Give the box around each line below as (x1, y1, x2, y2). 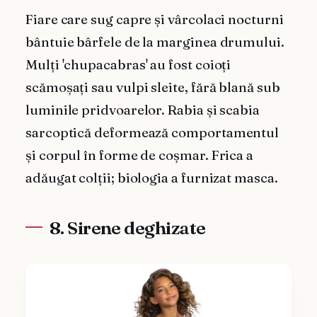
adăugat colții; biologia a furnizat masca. (25, 169, 278, 186)
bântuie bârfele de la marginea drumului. (25, 33, 284, 50)
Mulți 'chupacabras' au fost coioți (25, 56, 231, 73)
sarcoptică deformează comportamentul (25, 124, 279, 141)
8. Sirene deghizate (49, 216, 206, 239)
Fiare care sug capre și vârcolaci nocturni (25, 11, 284, 28)
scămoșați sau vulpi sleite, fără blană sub (25, 79, 280, 96)
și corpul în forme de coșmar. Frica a (25, 146, 254, 163)
